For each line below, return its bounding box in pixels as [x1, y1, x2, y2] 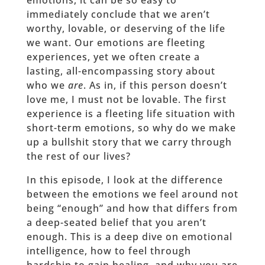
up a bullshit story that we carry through [26, 135, 232, 149]
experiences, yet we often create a [26, 50, 200, 64]
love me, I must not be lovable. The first [26, 93, 227, 106]
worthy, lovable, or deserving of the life [26, 22, 225, 35]
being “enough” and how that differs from [26, 202, 238, 215]
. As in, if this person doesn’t [83, 79, 227, 92]
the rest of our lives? [26, 150, 131, 163]
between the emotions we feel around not [26, 188, 238, 201]
